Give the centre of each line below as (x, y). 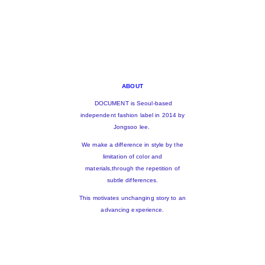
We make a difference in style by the (132, 145)
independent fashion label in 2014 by (132, 115)
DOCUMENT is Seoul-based (132, 104)
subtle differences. (132, 180)
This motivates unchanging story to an (132, 198)
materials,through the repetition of (132, 169)
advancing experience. (132, 210)
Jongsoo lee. (132, 127)
